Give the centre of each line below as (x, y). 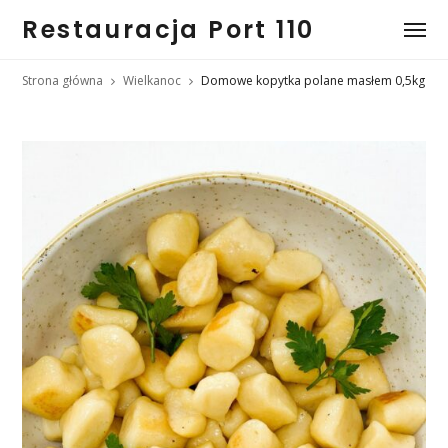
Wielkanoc (152, 80)
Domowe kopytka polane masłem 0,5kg (313, 80)
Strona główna (63, 80)
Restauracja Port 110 (168, 29)
